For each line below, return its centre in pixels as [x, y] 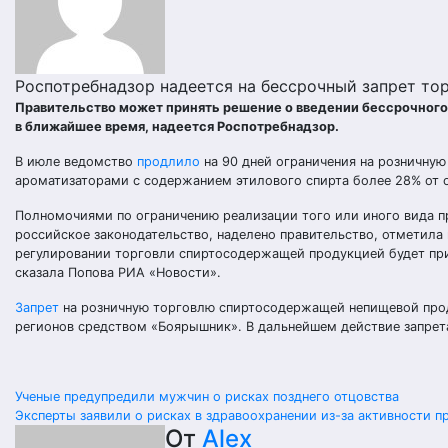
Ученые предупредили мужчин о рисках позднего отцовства [207, 396]
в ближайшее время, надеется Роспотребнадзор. [177, 126]
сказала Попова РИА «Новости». [118, 272]
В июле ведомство [76, 161]
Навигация [98, 404]
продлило [168, 161]
